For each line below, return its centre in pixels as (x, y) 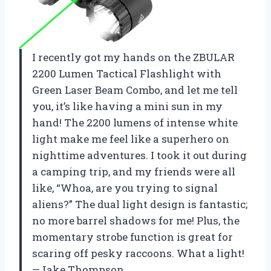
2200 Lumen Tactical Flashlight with (127, 73)
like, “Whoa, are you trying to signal (125, 188)
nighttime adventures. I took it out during (139, 155)
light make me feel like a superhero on (131, 139)
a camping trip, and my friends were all (134, 171)
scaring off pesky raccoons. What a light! (138, 253)
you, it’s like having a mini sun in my (127, 106)
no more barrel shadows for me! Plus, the (136, 220)
